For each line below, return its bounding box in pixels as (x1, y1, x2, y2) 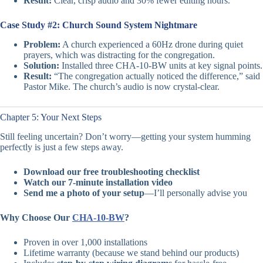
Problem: (23, 39, 60, 49)
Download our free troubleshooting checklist (23, 166, 200, 177)
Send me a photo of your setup (23, 187, 144, 198)
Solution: (23, 60, 59, 70)
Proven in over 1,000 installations (23, 237, 147, 247)
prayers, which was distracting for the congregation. (23, 49, 215, 60)
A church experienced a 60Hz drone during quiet (60, 39, 243, 49)
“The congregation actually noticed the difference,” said (52, 70, 260, 81)
